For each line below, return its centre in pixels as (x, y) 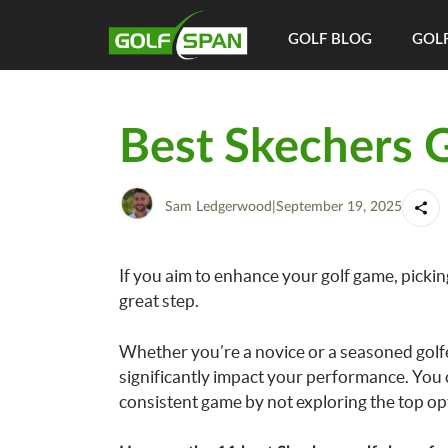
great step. (158, 300)
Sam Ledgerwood (218, 207)
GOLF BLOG (330, 39)
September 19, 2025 (338, 207)
